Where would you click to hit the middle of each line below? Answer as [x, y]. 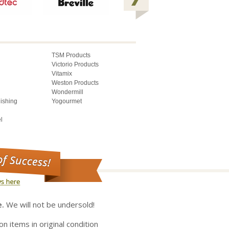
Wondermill [67, 92]
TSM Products [71, 55]
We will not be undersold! [49, 204]
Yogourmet [67, 101]
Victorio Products [75, 64]
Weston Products [75, 83]
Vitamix [62, 73]
